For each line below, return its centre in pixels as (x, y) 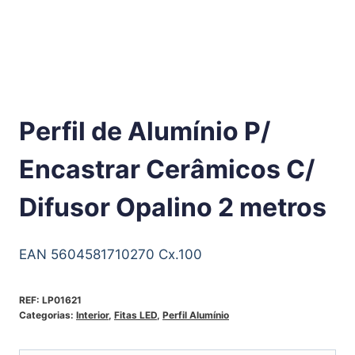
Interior (92, 315)
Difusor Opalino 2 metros (173, 208)
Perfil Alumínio (196, 315)
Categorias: (48, 315)
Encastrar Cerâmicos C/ (167, 170)
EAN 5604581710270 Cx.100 (111, 254)
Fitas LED (136, 315)
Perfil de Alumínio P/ (145, 132)
